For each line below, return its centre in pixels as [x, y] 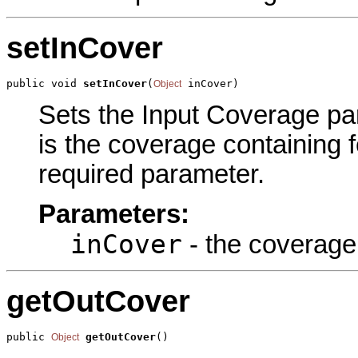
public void [45, 84]
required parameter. [151, 174]
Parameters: [114, 214]
